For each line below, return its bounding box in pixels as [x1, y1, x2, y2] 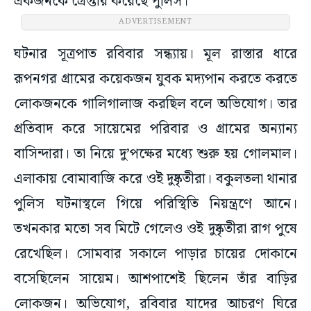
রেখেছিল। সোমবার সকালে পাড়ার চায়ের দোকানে [14, 243, 297, 266]
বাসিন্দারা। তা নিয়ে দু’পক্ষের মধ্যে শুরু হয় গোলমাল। [14, 143, 297, 166]
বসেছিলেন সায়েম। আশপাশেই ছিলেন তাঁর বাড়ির [14, 268, 297, 291]
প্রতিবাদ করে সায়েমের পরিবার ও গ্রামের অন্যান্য [14, 118, 297, 141]
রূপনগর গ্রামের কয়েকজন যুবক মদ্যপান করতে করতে [14, 68, 297, 91]
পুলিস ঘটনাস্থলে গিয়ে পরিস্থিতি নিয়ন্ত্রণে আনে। [14, 193, 297, 216]
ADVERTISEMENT [119, 15, 192, 28]
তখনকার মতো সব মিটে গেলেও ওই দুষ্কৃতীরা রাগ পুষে [14, 218, 297, 241]
